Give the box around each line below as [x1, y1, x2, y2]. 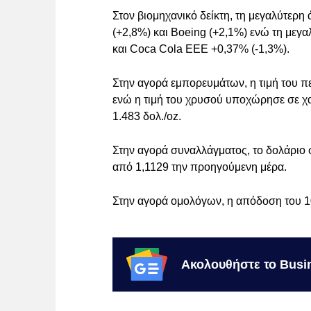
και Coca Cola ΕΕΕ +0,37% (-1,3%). [112, 43, 289, 56]
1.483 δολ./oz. [112, 110, 181, 123]
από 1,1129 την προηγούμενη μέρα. [112, 161, 287, 174]
